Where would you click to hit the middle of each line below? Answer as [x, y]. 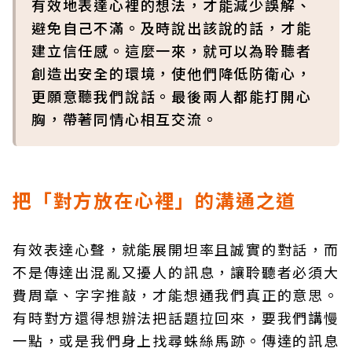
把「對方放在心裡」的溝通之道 [155, 200]
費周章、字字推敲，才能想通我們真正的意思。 [176, 295]
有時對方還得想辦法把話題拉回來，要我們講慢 [176, 317]
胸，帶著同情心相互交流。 [125, 119]
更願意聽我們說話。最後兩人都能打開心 [172, 96]
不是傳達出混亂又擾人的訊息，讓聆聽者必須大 [176, 272]
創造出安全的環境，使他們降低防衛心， [172, 73]
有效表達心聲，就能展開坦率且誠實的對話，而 [176, 249]
